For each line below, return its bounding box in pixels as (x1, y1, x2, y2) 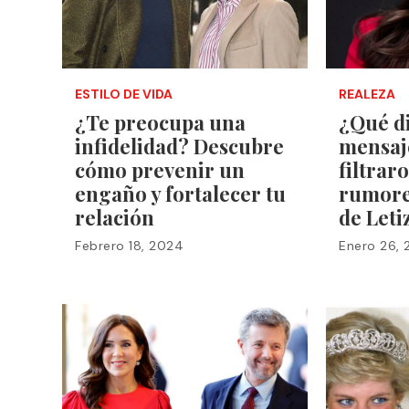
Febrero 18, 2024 (75, 236, 184, 254)
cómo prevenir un (75, 155, 245, 184)
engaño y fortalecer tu (75, 179, 286, 207)
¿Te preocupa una (75, 108, 246, 136)
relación (75, 203, 154, 231)
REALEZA (339, 85, 396, 102)
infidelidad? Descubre (75, 131, 284, 160)
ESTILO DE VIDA (75, 85, 173, 102)
